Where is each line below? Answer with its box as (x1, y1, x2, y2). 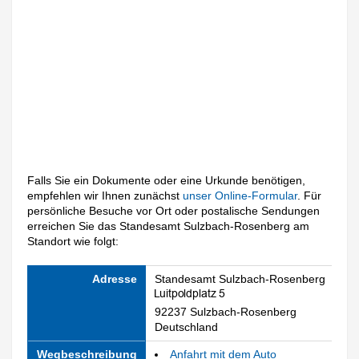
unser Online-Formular (183, 189, 298, 203)
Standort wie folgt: (27, 235, 119, 248)
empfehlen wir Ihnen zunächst (27, 189, 184, 203)
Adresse (91, 272, 137, 285)
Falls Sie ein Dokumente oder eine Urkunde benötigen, (27, 174, 306, 188)
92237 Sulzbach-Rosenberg (154, 305, 296, 318)
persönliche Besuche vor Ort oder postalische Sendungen (27, 204, 321, 218)
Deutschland (154, 320, 218, 333)
